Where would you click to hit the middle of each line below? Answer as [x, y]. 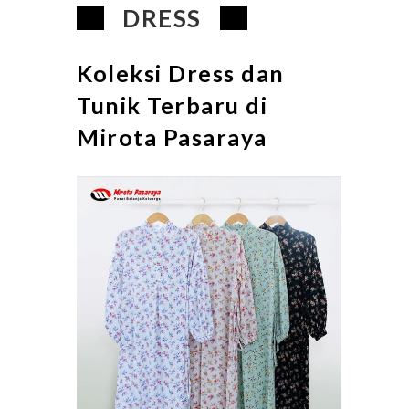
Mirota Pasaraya [172, 137]
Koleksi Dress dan [181, 73]
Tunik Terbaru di [172, 105]
